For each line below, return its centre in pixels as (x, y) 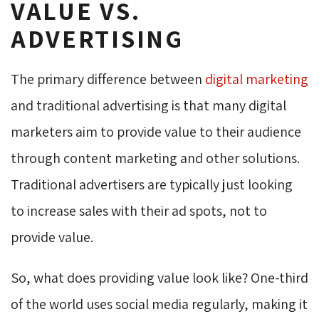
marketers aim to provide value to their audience (156, 131)
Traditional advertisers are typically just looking (152, 184)
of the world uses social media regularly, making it (159, 304)
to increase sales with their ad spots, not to (139, 210)
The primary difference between (108, 79)
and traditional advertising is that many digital (148, 105)
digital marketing (257, 79)
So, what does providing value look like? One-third (159, 277)
